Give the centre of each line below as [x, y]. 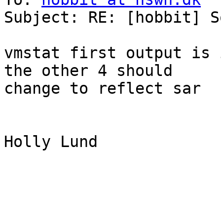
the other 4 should [88, 71]
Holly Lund [51, 142]
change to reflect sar [102, 89]
